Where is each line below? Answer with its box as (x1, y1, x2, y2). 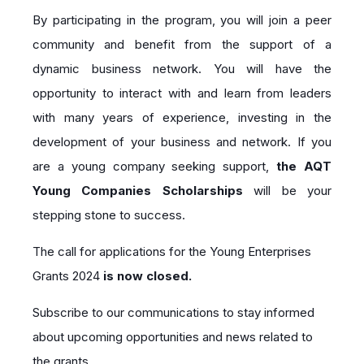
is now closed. (103, 267, 195, 284)
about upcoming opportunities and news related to (32, 328, 313, 344)
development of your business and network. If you (32, 133, 331, 149)
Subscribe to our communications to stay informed (32, 304, 314, 320)
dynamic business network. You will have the (32, 60, 331, 76)
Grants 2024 (32, 267, 103, 284)
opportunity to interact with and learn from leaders (32, 84, 331, 101)
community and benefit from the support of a (32, 36, 331, 52)
